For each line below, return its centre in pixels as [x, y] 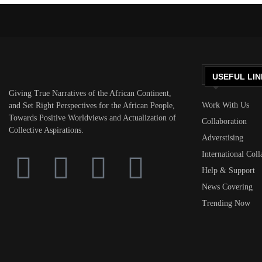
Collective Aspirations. [46, 130]
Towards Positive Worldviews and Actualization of [92, 118]
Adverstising [222, 137]
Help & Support [228, 170]
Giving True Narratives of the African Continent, [90, 93]
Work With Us [225, 105]
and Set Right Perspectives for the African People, [92, 105]
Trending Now [226, 203]
